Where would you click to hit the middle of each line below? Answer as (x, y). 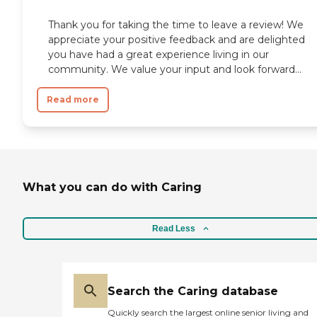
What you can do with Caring (112, 187)
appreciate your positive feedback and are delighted (177, 39)
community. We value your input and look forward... (175, 69)
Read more (73, 99)
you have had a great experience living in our (158, 54)
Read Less (173, 229)
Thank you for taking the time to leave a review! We (176, 24)
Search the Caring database (193, 292)
